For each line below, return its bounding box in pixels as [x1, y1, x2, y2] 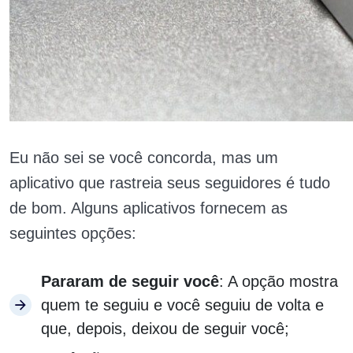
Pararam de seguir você [41, 273, 219, 290]
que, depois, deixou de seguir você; [41, 320, 289, 337]
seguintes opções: [9, 225, 136, 242]
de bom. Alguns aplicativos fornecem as [9, 199, 288, 217]
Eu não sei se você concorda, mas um [9, 149, 278, 166]
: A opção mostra [219, 273, 338, 290]
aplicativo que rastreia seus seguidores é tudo [9, 174, 330, 191]
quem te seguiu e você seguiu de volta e [41, 296, 324, 314]
